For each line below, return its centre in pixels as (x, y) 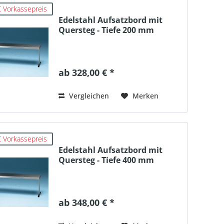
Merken (145, 95)
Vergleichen (88, 95)
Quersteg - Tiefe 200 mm (106, 30)
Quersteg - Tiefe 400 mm (106, 160)
